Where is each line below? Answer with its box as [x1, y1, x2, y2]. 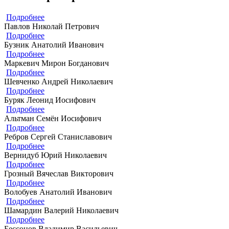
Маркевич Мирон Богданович [4, 58, 109, 67]
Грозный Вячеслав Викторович [4, 169, 113, 178]
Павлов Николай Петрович [4, 21, 99, 31]
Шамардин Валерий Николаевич [4, 205, 119, 215]
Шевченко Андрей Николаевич [4, 77, 113, 86]
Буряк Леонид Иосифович [4, 95, 96, 104]
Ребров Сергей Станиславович [4, 132, 112, 141]
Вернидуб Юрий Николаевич [4, 150, 107, 159]
